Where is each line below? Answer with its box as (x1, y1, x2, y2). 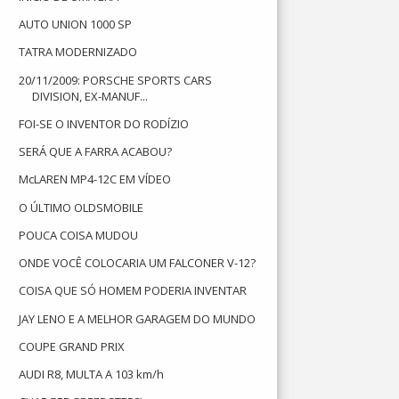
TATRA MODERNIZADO (19, 44, 138, 61)
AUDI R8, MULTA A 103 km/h (19, 366, 165, 382)
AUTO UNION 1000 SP (19, 16, 133, 32)
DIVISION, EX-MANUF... (32, 87, 149, 104)
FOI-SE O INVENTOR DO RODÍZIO (19, 115, 190, 132)
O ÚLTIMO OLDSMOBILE (19, 199, 144, 216)
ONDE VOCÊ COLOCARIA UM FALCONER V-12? (19, 255, 256, 271)
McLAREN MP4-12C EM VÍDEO (19, 171, 172, 188)
